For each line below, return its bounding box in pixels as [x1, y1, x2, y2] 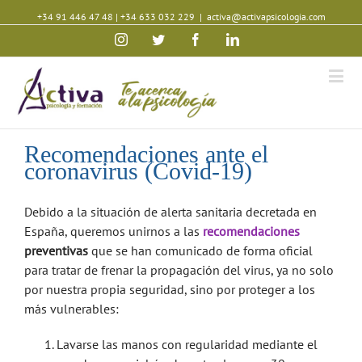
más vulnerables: [24, 301, 119, 317]
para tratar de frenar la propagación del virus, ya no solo [24, 262, 334, 278]
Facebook [201, 32, 251, 45]
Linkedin [238, 32, 284, 45]
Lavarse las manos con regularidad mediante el [57, 336, 318, 352]
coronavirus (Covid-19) [24, 158, 252, 184]
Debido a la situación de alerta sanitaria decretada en [24, 204, 317, 220]
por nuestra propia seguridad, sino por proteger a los [24, 281, 315, 297]
